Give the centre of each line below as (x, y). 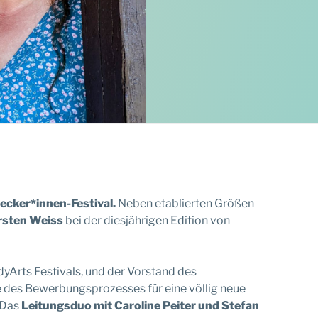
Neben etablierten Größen (185, 203)
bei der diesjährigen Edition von (147, 220)
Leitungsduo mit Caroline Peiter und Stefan (140, 305)
